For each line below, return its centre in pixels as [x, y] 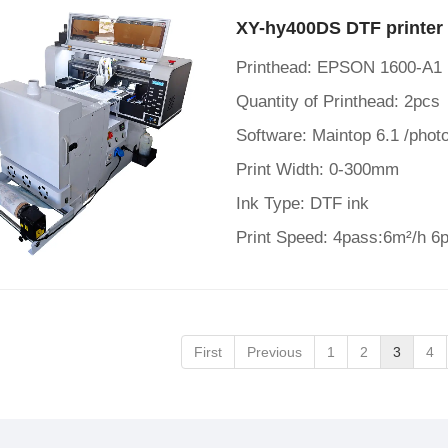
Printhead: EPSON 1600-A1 [339, 67]
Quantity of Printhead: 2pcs [338, 101]
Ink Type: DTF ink [302, 203]
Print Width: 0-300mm [317, 169]
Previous [274, 352]
